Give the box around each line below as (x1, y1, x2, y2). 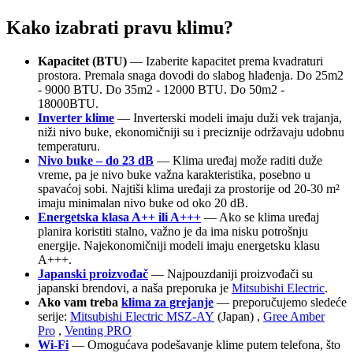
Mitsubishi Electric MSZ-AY (70, 310, 214, 324)
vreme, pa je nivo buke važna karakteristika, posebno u (38, 168, 310, 182)
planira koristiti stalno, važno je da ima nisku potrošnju (38, 225, 308, 239)
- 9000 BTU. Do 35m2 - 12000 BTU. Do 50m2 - (38, 83, 284, 97)
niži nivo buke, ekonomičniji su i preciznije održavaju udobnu (38, 125, 344, 139)
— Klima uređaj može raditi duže (154, 154, 322, 168)
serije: (38, 310, 70, 324)
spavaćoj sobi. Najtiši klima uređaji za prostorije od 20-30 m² (38, 182, 340, 196)
